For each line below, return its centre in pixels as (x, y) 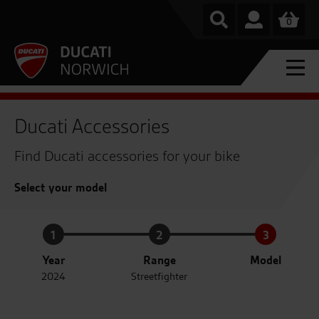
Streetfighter (159, 276)
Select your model (61, 187)
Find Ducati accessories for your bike (127, 156)
